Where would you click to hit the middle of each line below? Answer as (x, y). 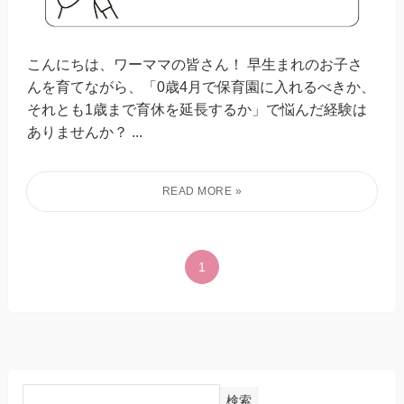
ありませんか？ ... (85, 132)
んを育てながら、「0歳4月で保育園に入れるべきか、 (202, 87)
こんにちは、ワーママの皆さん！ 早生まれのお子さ (195, 64)
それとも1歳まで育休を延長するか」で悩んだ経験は (197, 110)
